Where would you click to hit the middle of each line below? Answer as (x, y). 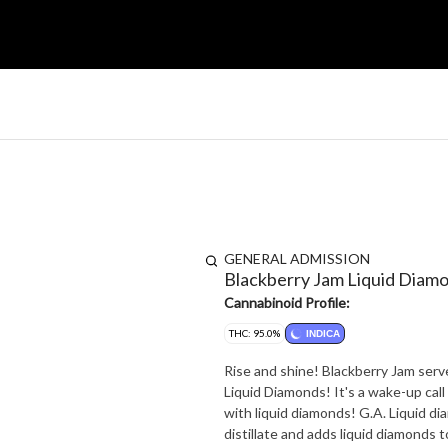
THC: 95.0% (254, 333)
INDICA (323, 333)
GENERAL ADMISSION (297, 258)
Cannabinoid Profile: (287, 302)
